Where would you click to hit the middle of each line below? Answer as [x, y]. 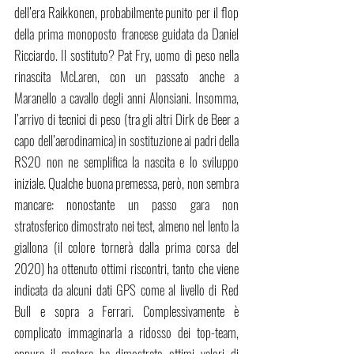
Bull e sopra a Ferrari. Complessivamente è [126, 311]
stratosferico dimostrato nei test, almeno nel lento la [126, 226]
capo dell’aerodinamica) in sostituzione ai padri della [126, 141]
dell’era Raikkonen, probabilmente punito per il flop [126, 13]
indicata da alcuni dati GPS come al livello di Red [126, 290]
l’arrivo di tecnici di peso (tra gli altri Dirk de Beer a [126, 119]
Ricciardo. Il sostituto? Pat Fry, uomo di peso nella [126, 55]
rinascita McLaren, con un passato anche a [126, 77]
